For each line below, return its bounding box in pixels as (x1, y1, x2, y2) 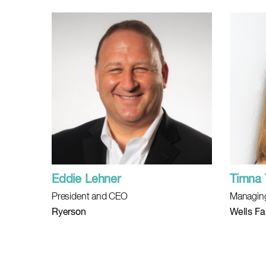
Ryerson (52, 208, 86, 217)
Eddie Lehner (52, 173, 121, 186)
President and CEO (52, 192, 128, 202)
